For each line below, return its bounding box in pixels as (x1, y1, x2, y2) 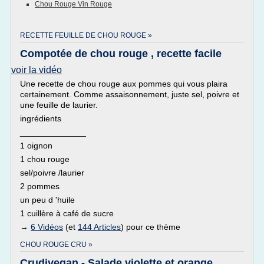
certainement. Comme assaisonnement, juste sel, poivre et (20, 90, 239, 99)
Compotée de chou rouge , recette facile (20, 48, 222, 60)
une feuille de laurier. (20, 100, 98, 110)
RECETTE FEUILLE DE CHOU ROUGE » (20, 31, 152, 39)
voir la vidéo (11, 65, 62, 75)
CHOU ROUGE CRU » (20, 240, 93, 249)
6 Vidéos (31, 222, 63, 232)
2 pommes (20, 181, 60, 191)
